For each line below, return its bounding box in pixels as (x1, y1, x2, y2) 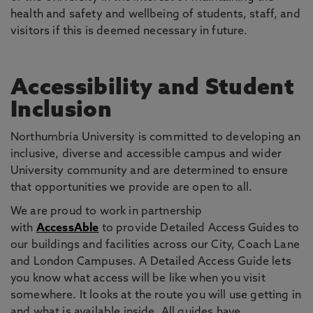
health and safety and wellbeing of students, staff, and (10, 9, 300, 20)
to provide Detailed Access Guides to (99, 223, 300, 234)
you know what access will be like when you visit (10, 273, 265, 284)
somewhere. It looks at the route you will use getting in (10, 290, 301, 301)
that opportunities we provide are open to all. (10, 182, 253, 194)
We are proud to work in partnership (10, 206, 203, 217)
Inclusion (10, 100, 112, 122)
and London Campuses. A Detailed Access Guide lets (10, 256, 291, 268)
